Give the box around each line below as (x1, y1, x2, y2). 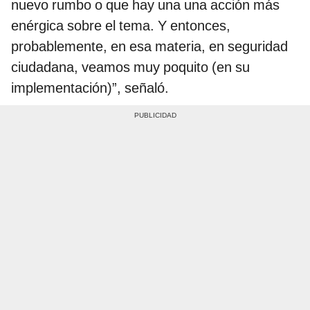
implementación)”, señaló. (11, 79, 169, 96)
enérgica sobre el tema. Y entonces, (11, 17, 230, 34)
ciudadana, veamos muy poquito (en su (11, 58, 250, 75)
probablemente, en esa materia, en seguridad (11, 37, 288, 55)
